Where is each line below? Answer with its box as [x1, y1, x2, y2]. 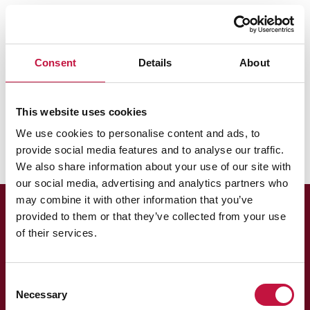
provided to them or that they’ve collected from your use [16, 210, 286, 222]
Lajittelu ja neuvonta [82, 9, 190, 26]
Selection [5, 291, 47, 303]
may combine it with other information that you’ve [16, 194, 253, 206]
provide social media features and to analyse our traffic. [16, 144, 284, 156]
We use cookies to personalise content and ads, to [16, 127, 260, 139]
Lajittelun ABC [11, 26, 85, 42]
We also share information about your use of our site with [16, 161, 291, 172]
